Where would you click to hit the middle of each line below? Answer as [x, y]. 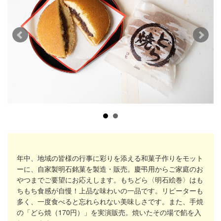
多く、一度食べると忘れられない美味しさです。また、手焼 [110, 201]
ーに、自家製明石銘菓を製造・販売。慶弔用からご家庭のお [110, 168]
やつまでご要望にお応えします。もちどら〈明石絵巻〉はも [110, 179]
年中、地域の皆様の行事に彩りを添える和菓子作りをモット [110, 158]
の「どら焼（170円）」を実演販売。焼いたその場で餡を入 [109, 212]
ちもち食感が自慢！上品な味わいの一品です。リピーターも [110, 190]
